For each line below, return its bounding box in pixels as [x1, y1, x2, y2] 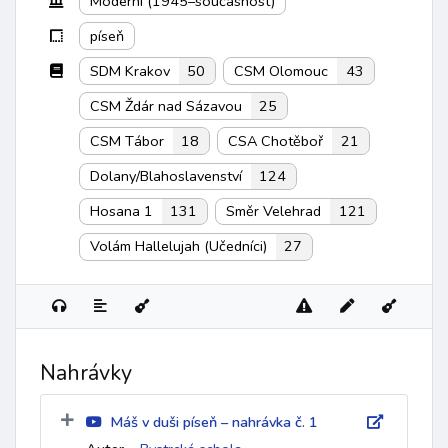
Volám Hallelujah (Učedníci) [90, 236, 268, 257]
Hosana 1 [90, 201, 154, 221]
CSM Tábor [90, 130, 165, 151]
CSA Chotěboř [228, 130, 324, 151]
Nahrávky [40, 357, 132, 388]
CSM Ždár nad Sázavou [90, 95, 243, 116]
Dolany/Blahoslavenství [90, 165, 243, 186]
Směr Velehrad [226, 201, 322, 221]
